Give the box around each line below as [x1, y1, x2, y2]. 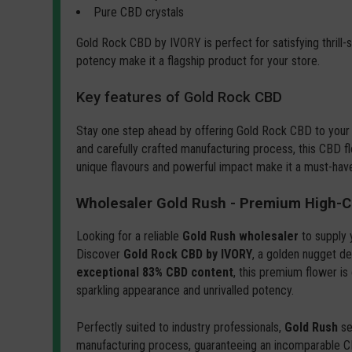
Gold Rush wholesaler [182, 229, 299, 244]
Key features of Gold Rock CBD [76, 88, 283, 106]
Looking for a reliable [76, 229, 183, 244]
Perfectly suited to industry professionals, [76, 320, 285, 335]
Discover [76, 247, 124, 262]
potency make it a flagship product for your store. [76, 53, 321, 68]
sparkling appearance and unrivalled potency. [76, 283, 295, 299]
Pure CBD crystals [93, 4, 185, 20]
